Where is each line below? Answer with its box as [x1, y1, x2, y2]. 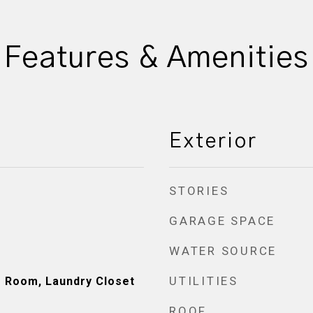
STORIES [169, 184, 229, 198]
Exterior [169, 131, 258, 152]
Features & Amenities [4, 43, 309, 73]
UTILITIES [169, 274, 238, 288]
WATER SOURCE [169, 244, 277, 258]
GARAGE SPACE [169, 214, 275, 228]
